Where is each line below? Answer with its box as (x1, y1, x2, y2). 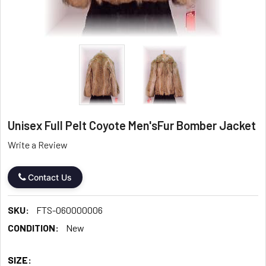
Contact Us (27, 172, 72, 182)
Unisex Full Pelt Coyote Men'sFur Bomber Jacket (7, 118, 256, 132)
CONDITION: (7, 221, 59, 233)
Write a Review (7, 138, 68, 150)
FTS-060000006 (36, 204, 103, 216)
